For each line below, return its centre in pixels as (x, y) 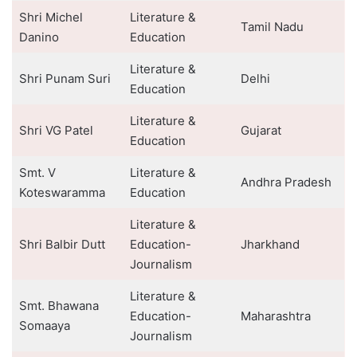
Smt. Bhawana (59, 306)
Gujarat (261, 130)
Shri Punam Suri (65, 78)
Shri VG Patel (56, 130)
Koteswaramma (62, 192)
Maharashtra (275, 316)
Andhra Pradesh (286, 182)
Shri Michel (51, 17)
